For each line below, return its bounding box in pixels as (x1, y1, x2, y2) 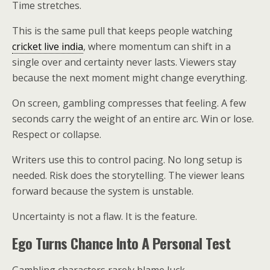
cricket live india (12, 40, 83, 53)
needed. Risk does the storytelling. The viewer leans (12, 169, 245, 182)
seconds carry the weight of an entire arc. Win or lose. (12, 112, 254, 125)
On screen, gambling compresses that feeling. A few (12, 96, 246, 110)
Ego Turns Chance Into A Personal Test (12, 232, 231, 254)
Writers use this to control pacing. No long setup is (12, 153, 242, 166)
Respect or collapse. (12, 128, 101, 141)
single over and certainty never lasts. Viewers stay (12, 55, 236, 69)
